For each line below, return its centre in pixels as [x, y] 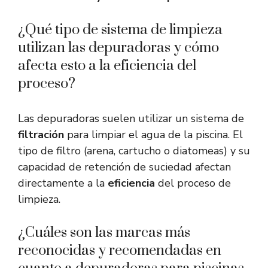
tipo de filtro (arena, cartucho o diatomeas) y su [134, 151]
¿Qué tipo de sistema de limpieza [120, 30]
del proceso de [193, 183]
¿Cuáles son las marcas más [104, 233]
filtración [41, 135]
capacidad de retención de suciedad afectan [124, 167]
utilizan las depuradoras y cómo [118, 48]
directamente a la [63, 183]
